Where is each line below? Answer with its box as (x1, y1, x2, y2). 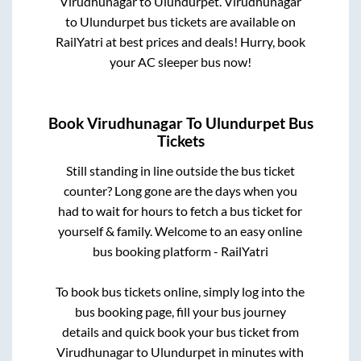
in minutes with (216, 343, 305, 359)
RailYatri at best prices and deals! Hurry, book (55, 34, 305, 50)
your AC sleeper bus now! (109, 54, 251, 70)
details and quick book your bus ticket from (61, 323, 299, 339)
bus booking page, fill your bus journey (74, 303, 286, 319)
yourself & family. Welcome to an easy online (58, 222, 303, 239)
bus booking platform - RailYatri (92, 243, 268, 259)
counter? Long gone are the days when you (63, 182, 297, 198)
